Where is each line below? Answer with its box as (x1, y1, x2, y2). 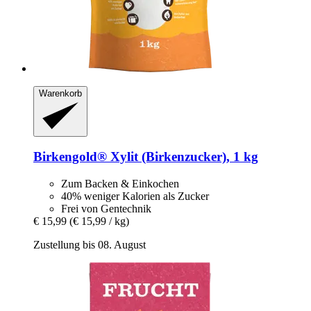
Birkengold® (33, 149, 107, 165)
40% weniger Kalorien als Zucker (61, 190, 209, 203)
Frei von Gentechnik (61, 203, 151, 215)
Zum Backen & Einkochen (61, 178, 179, 190)
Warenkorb (39, 88, 82, 99)
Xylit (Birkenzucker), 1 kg (107, 149, 258, 165)
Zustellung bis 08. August (33, 239, 146, 251)
